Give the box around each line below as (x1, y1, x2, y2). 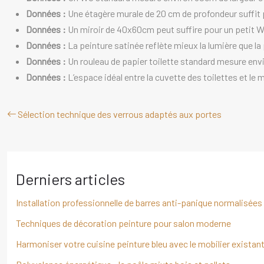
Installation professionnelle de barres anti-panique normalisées (16, 197, 262, 208)
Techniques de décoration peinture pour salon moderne (16, 217, 231, 229)
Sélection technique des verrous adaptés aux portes (18, 108, 222, 120)
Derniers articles (16, 170, 125, 188)
